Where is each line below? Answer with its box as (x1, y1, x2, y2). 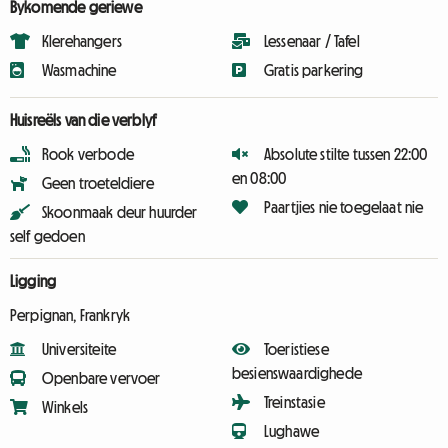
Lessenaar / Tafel (264, 33, 360, 49)
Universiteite (42, 341, 117, 357)
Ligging (10, 273, 57, 289)
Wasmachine (42, 62, 117, 78)
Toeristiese (264, 341, 329, 357)
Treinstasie (264, 394, 325, 410)
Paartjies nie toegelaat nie (264, 199, 424, 215)
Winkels (42, 399, 89, 415)
